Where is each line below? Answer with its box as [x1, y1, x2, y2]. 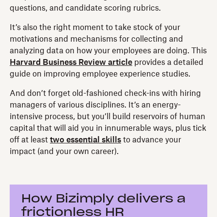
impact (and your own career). [10, 148, 119, 156]
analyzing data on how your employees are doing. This [10, 47, 207, 55]
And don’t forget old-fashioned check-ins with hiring [10, 90, 201, 98]
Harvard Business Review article [10, 59, 132, 67]
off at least [10, 136, 50, 144]
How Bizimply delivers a [21, 193, 186, 205]
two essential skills [50, 136, 121, 144]
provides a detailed [132, 59, 203, 67]
